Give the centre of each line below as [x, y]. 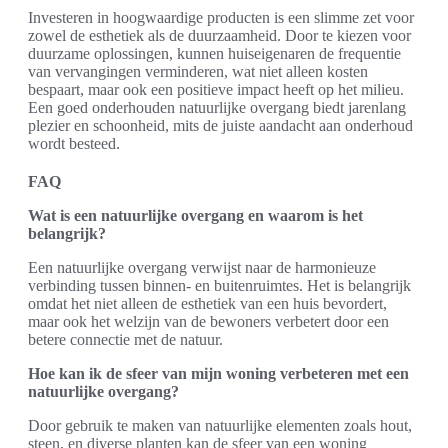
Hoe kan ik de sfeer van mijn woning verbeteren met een [218, 374]
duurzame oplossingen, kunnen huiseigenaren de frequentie [214, 54]
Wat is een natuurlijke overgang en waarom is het [195, 216]
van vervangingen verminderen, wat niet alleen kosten [198, 72]
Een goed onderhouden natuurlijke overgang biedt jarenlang [217, 108]
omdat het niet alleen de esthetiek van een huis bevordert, [207, 304]
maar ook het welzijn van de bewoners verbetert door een [208, 322]
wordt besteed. [74, 144]
